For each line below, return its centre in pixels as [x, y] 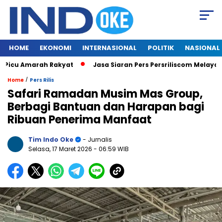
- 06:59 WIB [111, 149]
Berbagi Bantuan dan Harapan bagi [106, 107]
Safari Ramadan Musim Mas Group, [105, 94]
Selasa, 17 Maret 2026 [61, 149]
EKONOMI [55, 48]
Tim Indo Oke [51, 140]
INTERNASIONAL [110, 48]
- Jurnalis [97, 140]
